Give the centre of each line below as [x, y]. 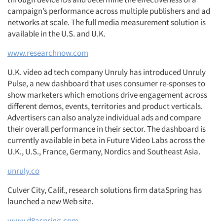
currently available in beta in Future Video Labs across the [106, 140]
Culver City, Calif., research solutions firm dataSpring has [105, 190]
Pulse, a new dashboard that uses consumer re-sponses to [106, 83]
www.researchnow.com [48, 53]
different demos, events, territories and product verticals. [105, 106]
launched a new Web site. [50, 201]
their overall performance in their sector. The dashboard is [107, 129]
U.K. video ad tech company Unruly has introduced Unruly [107, 72]
